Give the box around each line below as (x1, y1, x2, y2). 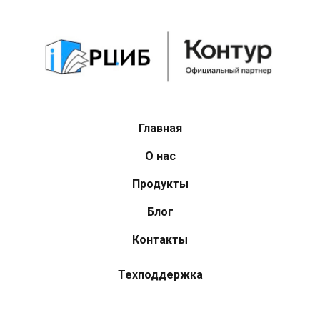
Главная (138, 121, 182, 135)
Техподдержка (117, 268, 203, 281)
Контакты (132, 233, 188, 246)
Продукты (131, 177, 189, 191)
